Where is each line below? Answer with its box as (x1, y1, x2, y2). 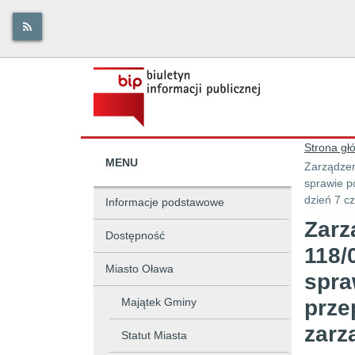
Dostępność (105, 229, 165, 242)
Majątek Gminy (121, 296, 197, 308)
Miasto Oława (105, 262, 174, 275)
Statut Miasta (121, 329, 187, 342)
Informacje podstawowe (105, 196, 224, 208)
